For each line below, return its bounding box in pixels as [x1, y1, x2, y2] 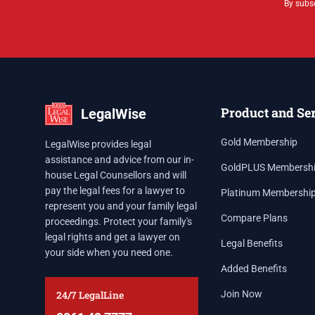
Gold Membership [220, 136, 297, 148]
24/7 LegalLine [56, 288, 124, 302]
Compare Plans [220, 212, 288, 224]
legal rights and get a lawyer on [45, 231, 180, 243]
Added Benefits [220, 263, 287, 274]
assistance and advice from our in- [45, 154, 194, 165]
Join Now [220, 288, 262, 300]
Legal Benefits [220, 238, 283, 249]
